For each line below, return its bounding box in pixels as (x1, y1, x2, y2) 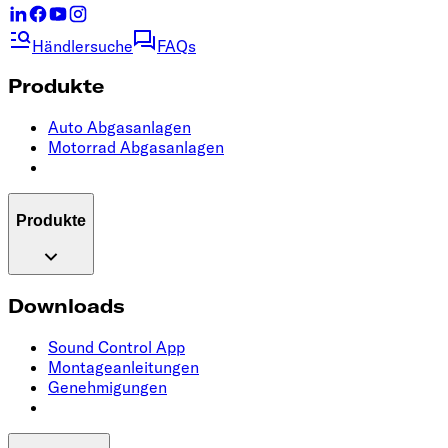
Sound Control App (48, 336, 185, 357)
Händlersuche (32, 35, 133, 56)
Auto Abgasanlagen (48, 117, 191, 138)
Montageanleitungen (48, 356, 199, 377)
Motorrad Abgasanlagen (48, 137, 224, 158)
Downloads (8, 294, 125, 319)
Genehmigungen (48, 376, 167, 397)
